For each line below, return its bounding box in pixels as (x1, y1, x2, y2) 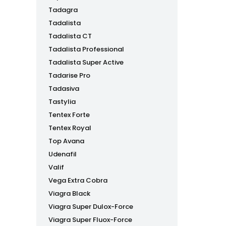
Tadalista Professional (48, 44, 124, 54)
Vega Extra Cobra (48, 176, 107, 185)
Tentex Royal (48, 123, 91, 133)
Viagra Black (48, 189, 90, 198)
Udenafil (48, 149, 77, 159)
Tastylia (48, 97, 76, 106)
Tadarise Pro (48, 71, 90, 80)
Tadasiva (48, 84, 79, 93)
